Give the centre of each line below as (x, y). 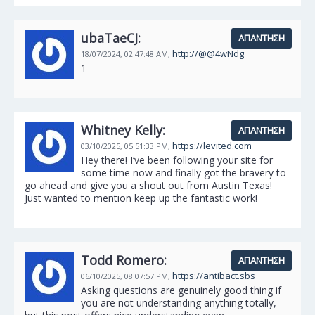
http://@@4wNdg (208, 53)
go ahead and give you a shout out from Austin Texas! (148, 185)
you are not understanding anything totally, (179, 303)
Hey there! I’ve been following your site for (177, 160)
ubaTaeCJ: (111, 38)
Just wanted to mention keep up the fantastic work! (141, 198)
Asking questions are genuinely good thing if (181, 290)
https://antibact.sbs (214, 276)
